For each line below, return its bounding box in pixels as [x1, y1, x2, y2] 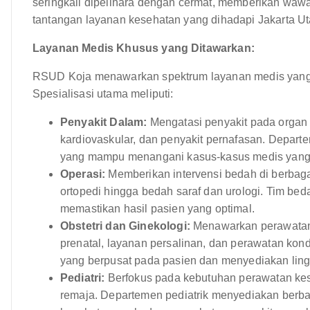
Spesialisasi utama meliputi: [33, 87, 174, 100]
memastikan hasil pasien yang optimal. [60, 202, 255, 215]
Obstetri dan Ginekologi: [60, 219, 190, 232]
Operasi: [60, 167, 106, 180]
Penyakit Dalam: [60, 116, 147, 128]
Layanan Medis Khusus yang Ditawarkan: [33, 42, 255, 54]
